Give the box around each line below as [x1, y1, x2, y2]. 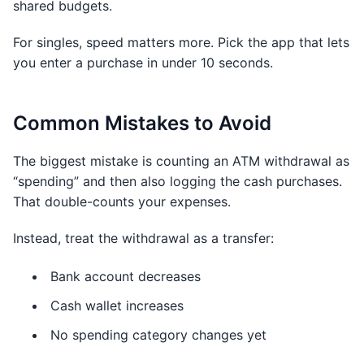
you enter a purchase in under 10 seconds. [13, 54, 273, 71]
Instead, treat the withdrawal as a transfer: [13, 230, 274, 246]
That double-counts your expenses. [13, 193, 231, 210]
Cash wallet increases [50, 297, 184, 314]
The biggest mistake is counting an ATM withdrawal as [13, 153, 349, 169]
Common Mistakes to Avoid [13, 111, 271, 135]
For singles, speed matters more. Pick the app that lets [13, 34, 349, 50]
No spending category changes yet [50, 327, 266, 343]
